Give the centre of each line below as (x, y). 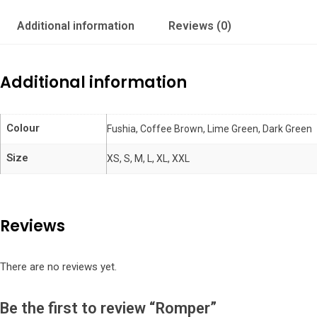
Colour (23, 128)
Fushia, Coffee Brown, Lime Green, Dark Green (209, 129)
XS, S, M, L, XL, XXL (148, 158)
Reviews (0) (200, 26)
